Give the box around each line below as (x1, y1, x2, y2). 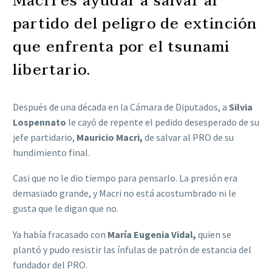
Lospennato (13, 115, 66, 128)
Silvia (229, 100, 253, 113)
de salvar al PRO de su (143, 131, 234, 143)
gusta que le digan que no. (13, 202, 120, 215)
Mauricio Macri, (76, 131, 143, 143)
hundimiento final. (13, 146, 90, 158)
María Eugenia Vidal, (106, 228, 196, 241)
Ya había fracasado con (13, 228, 106, 241)
